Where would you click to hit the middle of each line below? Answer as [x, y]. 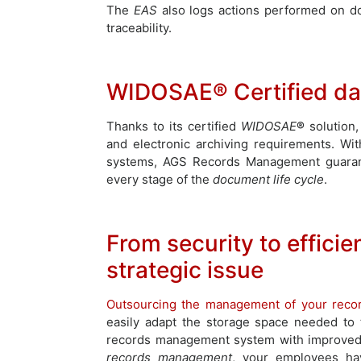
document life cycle [268, 179]
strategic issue [185, 270]
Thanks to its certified [174, 126]
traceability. [139, 27]
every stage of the [160, 179]
